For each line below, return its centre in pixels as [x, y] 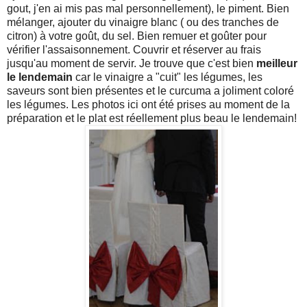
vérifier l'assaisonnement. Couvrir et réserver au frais [134, 49]
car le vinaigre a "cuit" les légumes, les [168, 77]
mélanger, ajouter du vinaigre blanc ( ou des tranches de [143, 22]
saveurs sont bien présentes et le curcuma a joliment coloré [150, 90]
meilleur [277, 63]
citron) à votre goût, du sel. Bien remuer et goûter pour [137, 36]
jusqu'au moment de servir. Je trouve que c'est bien [132, 63]
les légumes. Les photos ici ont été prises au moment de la [148, 104]
